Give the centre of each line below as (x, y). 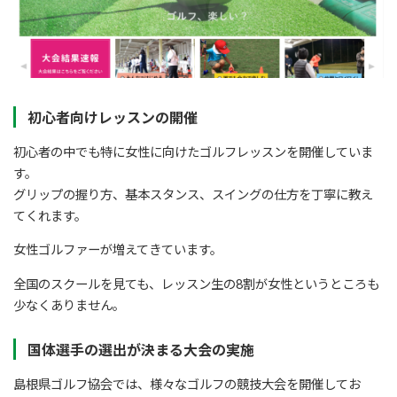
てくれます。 (50, 215)
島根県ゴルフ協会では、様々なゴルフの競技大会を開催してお (187, 385)
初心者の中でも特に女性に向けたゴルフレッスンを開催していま (193, 152)
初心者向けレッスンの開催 (112, 117)
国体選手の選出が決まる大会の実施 (140, 350)
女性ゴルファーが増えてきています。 (118, 250)
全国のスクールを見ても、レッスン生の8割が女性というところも (196, 284)
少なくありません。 (69, 305)
